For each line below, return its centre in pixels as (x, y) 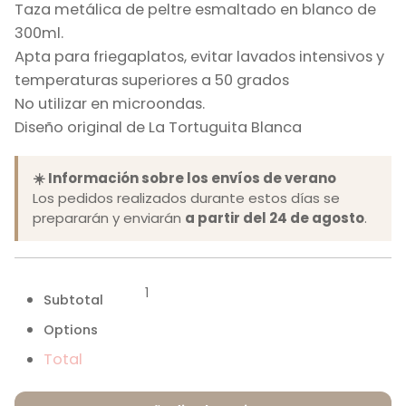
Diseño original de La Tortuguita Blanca (158, 128)
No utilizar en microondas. (110, 104)
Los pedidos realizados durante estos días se (186, 198)
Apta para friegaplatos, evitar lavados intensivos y (199, 57)
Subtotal (73, 300)
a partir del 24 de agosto (275, 218)
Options (71, 329)
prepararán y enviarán (109, 218)
